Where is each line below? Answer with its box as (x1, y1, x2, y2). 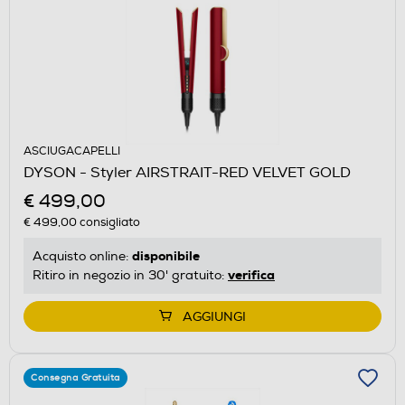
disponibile (132, 247, 200, 264)
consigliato (77, 214, 140, 230)
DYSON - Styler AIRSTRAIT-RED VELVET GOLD (24, 163, 351, 182)
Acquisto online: (33, 248, 132, 264)
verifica (228, 266, 275, 283)
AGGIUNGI (183, 308, 246, 325)
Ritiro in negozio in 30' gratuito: (33, 267, 228, 283)
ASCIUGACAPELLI (24, 144, 120, 158)
